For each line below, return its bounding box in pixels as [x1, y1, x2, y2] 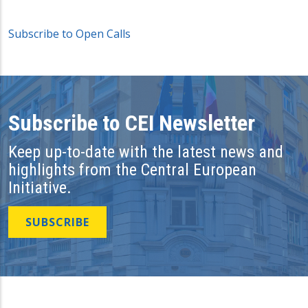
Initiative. [8, 178, 71, 198]
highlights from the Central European [8, 160, 256, 180]
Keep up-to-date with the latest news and [8, 142, 283, 162]
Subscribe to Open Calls [8, 25, 131, 41]
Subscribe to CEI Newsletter [8, 109, 255, 136]
